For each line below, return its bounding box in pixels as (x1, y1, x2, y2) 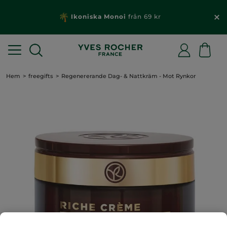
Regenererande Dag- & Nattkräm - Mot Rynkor (61, 72, 196, 80)
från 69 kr (126, 13, 161, 21)
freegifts (28, 72, 53, 80)
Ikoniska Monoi (70, 13, 126, 21)
